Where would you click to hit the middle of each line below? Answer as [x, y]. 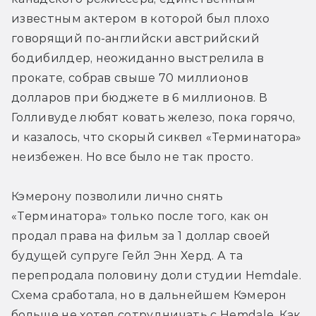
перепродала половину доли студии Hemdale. [157, 275]
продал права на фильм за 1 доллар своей [141, 236]
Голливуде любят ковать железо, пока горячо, [153, 117]
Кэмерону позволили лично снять [117, 196]
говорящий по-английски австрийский [135, 38]
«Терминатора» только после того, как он [140, 216]
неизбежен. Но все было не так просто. [132, 157]
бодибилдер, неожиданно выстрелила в [138, 58]
